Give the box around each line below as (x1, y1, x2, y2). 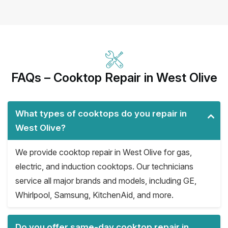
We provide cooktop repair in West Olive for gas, (15, 147, 192, 157)
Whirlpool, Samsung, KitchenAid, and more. (15, 189, 174, 200)
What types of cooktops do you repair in (15, 108, 187, 119)
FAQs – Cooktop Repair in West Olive (11, 70, 217, 85)
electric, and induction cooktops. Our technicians (15, 161, 193, 172)
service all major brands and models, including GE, (15, 175, 196, 186)
